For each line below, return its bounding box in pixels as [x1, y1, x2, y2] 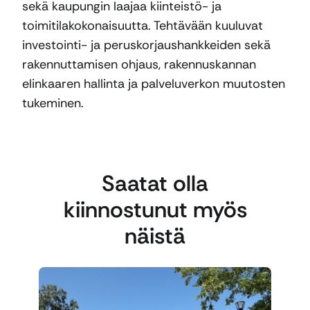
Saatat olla [102, 168, 208, 198]
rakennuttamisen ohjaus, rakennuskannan [22, 56, 256, 73]
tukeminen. [22, 95, 84, 112]
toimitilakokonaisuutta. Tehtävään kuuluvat [22, 17, 263, 35]
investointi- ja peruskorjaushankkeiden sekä [22, 37, 271, 54]
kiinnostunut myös [63, 194, 247, 224]
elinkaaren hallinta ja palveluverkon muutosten [22, 75, 285, 93]
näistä [125, 221, 185, 250]
